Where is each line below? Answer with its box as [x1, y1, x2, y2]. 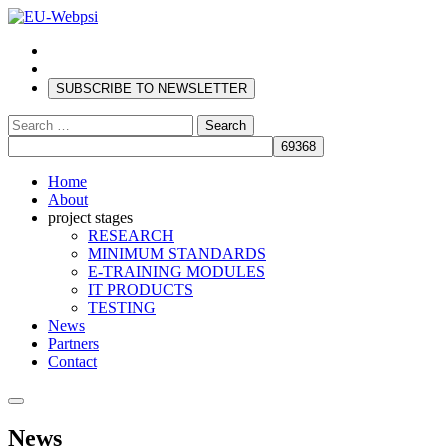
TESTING [88, 299, 156, 316]
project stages [48, 209, 133, 226]
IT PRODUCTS [88, 281, 193, 298]
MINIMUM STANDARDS [88, 245, 266, 262]
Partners [48, 335, 99, 352]
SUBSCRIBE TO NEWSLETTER [56, 81, 247, 96]
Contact [48, 353, 97, 370]
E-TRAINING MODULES [88, 263, 265, 280]
